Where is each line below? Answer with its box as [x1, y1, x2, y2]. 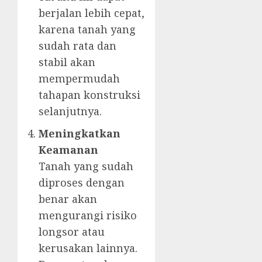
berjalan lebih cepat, [39, 6, 144, 20]
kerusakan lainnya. [39, 241, 137, 256]
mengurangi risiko [39, 208, 137, 223]
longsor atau [39, 225, 105, 239]
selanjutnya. [39, 104, 102, 119]
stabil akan [39, 55, 95, 70]
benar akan [39, 192, 97, 206]
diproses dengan [39, 175, 125, 190]
